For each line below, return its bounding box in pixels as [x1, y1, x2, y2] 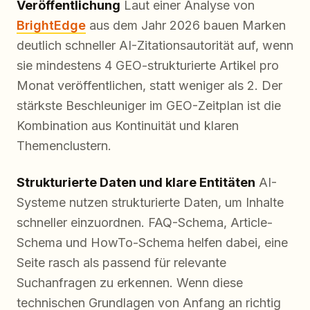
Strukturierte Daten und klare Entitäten [17, 174, 255, 190]
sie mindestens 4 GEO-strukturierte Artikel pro [17, 57, 279, 73]
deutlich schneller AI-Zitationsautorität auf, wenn [17, 37, 293, 53]
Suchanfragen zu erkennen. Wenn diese [17, 275, 243, 290]
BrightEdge [17, 17, 86, 33]
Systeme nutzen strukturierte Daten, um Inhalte [17, 194, 284, 210]
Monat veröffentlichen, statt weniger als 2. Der [17, 77, 282, 93]
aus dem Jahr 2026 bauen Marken [86, 17, 286, 33]
